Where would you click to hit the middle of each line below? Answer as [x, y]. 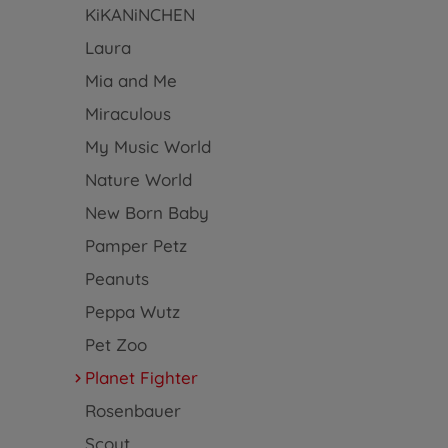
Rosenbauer [132, 410]
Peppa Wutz [132, 311]
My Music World [147, 146]
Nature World [138, 179]
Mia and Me [130, 80]
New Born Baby [146, 212]
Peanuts [116, 278]
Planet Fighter [141, 377]
